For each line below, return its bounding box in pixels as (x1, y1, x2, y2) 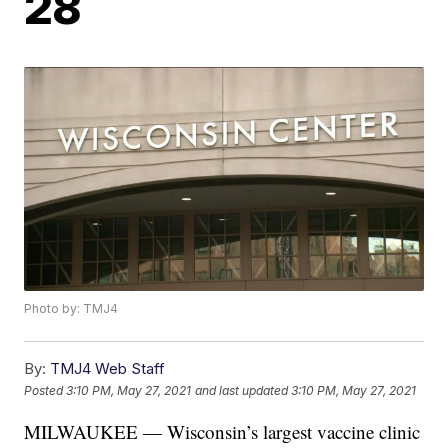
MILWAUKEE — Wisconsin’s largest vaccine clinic (24, 419, 421, 445)
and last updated (195, 382, 289, 398)
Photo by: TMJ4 (24, 301, 119, 317)
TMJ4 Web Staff (50, 359, 166, 379)
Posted (24, 382, 67, 398)
